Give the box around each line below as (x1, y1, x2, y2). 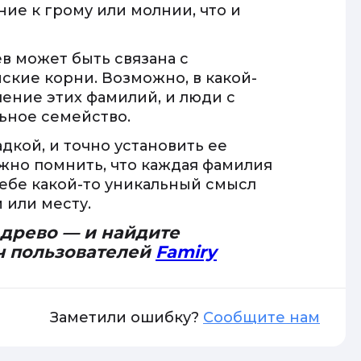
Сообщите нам (203, 309, 320, 326)
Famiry (156, 242, 217, 262)
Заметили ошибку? (50, 309, 203, 326)
